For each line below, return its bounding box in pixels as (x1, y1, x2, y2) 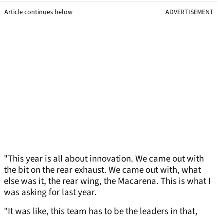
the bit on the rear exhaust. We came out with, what (4, 163, 201, 177)
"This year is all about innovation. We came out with (4, 152, 204, 166)
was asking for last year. (4, 186, 97, 200)
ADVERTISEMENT (165, 7, 214, 18)
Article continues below (4, 7, 73, 18)
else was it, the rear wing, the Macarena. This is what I (4, 175, 211, 188)
